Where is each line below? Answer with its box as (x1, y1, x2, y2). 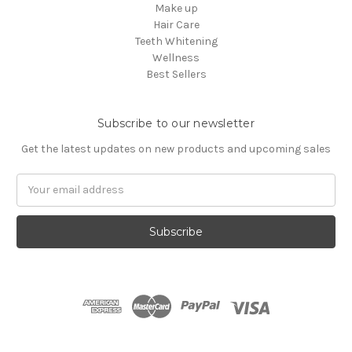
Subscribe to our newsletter (97, 115, 255, 130)
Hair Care (152, 17, 200, 31)
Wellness (152, 50, 200, 64)
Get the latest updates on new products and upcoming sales (21, 141, 331, 156)
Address (16, 191, 58, 205)
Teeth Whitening (134, 34, 218, 48)
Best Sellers (145, 67, 207, 81)
